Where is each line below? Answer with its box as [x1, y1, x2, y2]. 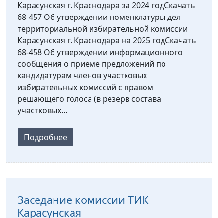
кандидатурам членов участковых [18, 70, 147, 81]
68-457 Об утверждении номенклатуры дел [18, 12, 181, 23]
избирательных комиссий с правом [18, 82, 153, 93]
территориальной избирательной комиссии [18, 23, 188, 35]
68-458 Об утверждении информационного [18, 47, 182, 58]
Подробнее [24, 132, 67, 143]
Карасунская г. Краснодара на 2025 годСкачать [18, 35, 196, 46]
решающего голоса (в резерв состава [18, 93, 161, 105]
